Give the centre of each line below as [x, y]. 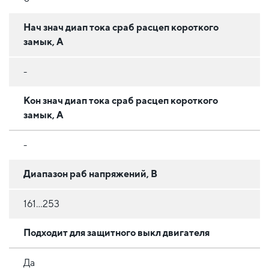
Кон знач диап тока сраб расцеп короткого [121, 101]
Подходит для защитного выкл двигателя [116, 233]
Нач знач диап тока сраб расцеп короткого [121, 28]
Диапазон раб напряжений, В [90, 174]
